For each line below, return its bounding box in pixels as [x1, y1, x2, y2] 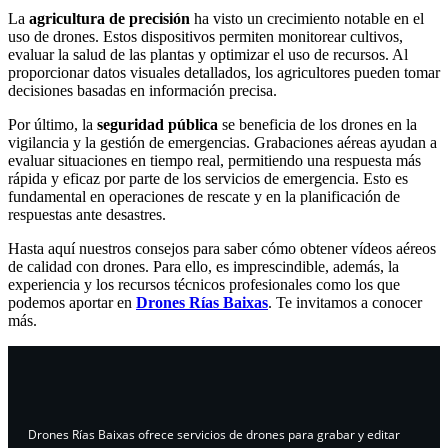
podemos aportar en [8, 294, 136, 312]
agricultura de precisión [29, 10, 190, 28]
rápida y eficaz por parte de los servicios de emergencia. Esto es [8, 170, 408, 188]
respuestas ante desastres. [8, 206, 166, 224]
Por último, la [8, 116, 97, 134]
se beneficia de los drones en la [218, 116, 417, 134]
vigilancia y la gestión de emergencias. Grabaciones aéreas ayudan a [8, 134, 437, 152]
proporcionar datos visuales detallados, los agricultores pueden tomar [8, 64, 440, 82]
